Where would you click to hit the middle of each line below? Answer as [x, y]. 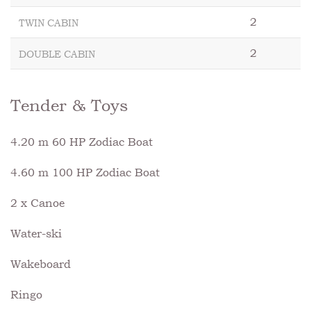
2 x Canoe [37, 203]
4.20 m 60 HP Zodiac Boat [82, 142]
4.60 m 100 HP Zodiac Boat [85, 172]
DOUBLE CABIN [57, 54]
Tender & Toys [69, 105]
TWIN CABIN [49, 23]
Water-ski [36, 233]
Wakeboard [41, 264]
